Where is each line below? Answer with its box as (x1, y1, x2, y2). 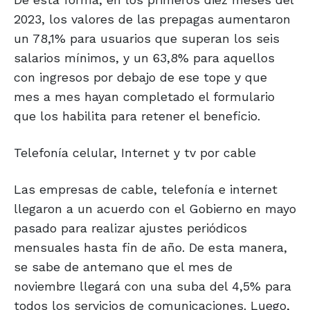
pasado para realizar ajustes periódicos (14, 221, 247, 236)
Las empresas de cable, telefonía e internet (14, 182, 277, 197)
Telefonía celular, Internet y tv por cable (14, 145, 256, 161)
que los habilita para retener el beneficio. (14, 109, 260, 124)
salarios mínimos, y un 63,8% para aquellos (14, 51, 275, 66)
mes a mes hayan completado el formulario (14, 89, 275, 104)
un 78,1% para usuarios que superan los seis (14, 31, 280, 46)
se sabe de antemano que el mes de (14, 259, 232, 275)
